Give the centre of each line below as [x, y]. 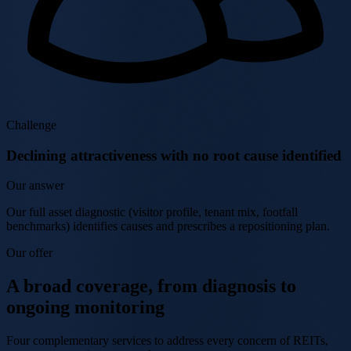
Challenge [31, 125]
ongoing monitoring [85, 308]
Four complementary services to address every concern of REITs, [167, 341]
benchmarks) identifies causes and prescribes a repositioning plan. [168, 226]
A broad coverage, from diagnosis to [151, 286]
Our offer [29, 253]
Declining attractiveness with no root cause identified [174, 155]
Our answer [35, 186]
